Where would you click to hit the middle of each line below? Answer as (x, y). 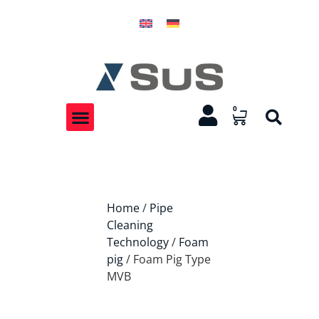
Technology (138, 242)
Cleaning (130, 225)
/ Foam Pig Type (167, 260)
